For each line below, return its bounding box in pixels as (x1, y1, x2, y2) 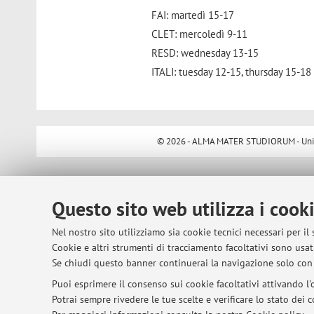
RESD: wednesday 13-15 (151, 46, 259, 60)
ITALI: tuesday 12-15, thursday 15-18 (151, 64, 312, 78)
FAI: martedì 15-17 (151, 8, 235, 22)
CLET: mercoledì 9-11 (151, 27, 248, 41)
